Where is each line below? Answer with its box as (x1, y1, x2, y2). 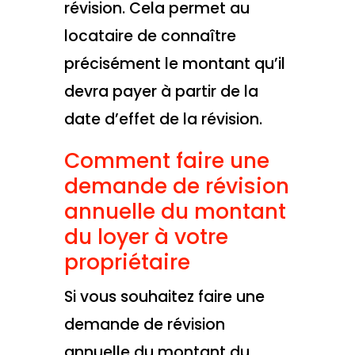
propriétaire (63, 247, 190, 277)
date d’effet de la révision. (63, 109, 262, 131)
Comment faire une (63, 146, 269, 176)
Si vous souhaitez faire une (63, 286, 265, 308)
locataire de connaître (63, 25, 236, 48)
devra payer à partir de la (63, 81, 258, 103)
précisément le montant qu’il (63, 53, 285, 75)
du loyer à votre (63, 222, 228, 252)
